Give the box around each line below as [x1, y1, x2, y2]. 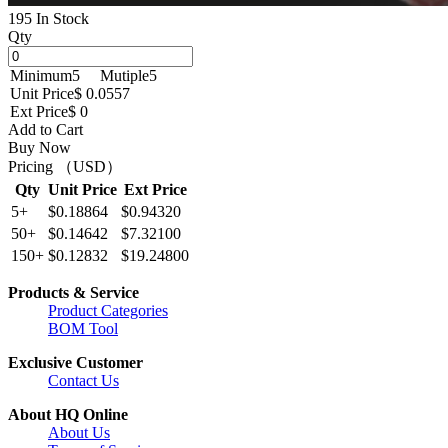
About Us [48, 423, 110, 441]
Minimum [10, 66, 72, 84]
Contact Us [48, 371, 119, 389]
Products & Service [8, 283, 139, 301]
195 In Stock [8, 9, 89, 27]
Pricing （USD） [8, 157, 122, 175]
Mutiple [100, 66, 149, 84]
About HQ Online [8, 405, 128, 423]
